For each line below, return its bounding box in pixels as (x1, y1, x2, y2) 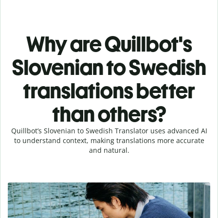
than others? (52, 101, 166, 127)
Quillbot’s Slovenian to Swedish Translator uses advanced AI (11, 126, 207, 135)
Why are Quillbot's (26, 31, 192, 57)
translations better (23, 77, 195, 104)
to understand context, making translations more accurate (14, 135, 204, 145)
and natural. (89, 145, 129, 155)
